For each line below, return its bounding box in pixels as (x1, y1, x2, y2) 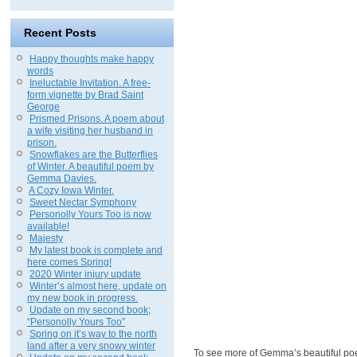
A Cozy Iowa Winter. (29, 184, 114, 196)
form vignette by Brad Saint (27, 88, 143, 100)
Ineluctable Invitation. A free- (29, 76, 151, 88)
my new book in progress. (27, 292, 138, 304)
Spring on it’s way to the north (29, 328, 157, 339)
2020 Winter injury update (29, 268, 141, 280)
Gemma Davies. (27, 172, 96, 184)
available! (27, 220, 69, 232)
